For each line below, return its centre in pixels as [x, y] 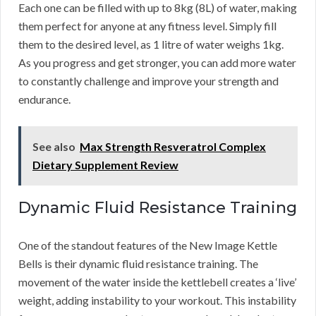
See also [54, 146]
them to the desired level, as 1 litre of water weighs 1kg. [151, 44]
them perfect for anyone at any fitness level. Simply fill [147, 25]
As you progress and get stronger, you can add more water [157, 62]
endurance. [44, 99]
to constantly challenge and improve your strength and [148, 80]
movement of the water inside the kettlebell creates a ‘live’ [157, 281]
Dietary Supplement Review [105, 164]
